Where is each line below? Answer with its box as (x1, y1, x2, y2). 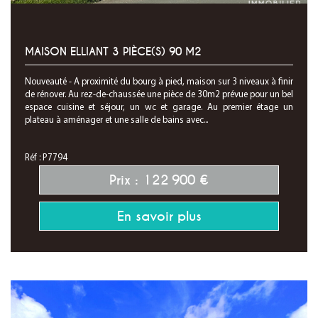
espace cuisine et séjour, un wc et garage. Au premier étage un (25, 103, 293, 112)
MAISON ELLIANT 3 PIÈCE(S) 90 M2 (25, 45, 202, 59)
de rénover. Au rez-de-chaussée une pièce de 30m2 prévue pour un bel (25, 90, 293, 99)
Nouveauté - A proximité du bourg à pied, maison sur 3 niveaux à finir (25, 77, 293, 87)
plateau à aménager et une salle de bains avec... (25, 116, 208, 125)
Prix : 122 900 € (109, 172, 209, 188)
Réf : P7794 (25, 153, 67, 163)
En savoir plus (116, 208, 202, 224)
